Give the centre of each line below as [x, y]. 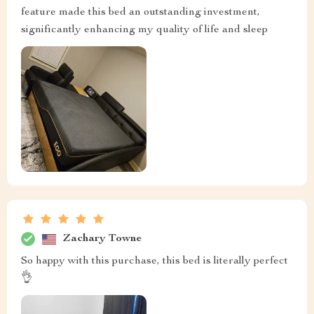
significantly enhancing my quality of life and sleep [144, 30]
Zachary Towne [102, 239]
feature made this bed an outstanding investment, [141, 13]
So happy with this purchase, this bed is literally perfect [155, 262]
